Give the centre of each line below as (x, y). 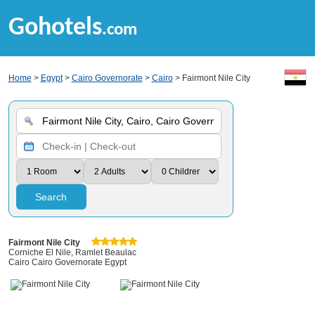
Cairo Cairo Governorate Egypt (67, 262)
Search (51, 197)
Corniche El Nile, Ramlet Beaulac (72, 252)
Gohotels (55, 28)
